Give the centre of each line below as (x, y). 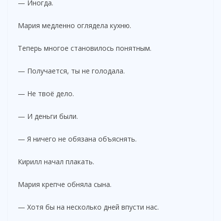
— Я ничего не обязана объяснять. (77, 139)
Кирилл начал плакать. (56, 161)
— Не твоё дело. (46, 93)
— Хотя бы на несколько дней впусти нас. (88, 207)
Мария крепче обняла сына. (65, 184)
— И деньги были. (48, 116)
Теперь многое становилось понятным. (85, 48)
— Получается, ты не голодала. (71, 71)
